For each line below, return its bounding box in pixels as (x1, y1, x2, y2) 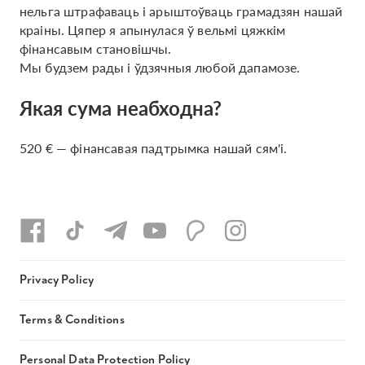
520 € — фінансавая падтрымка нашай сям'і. (20, 139, 288, 157)
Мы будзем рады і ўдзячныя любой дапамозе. (20, 58, 301, 77)
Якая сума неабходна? (20, 94, 222, 121)
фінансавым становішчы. (20, 39, 172, 58)
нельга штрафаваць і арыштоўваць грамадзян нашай (20, 2, 343, 20)
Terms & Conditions (20, 312, 125, 328)
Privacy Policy (20, 272, 95, 288)
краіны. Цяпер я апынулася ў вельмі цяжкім (20, 20, 286, 39)
